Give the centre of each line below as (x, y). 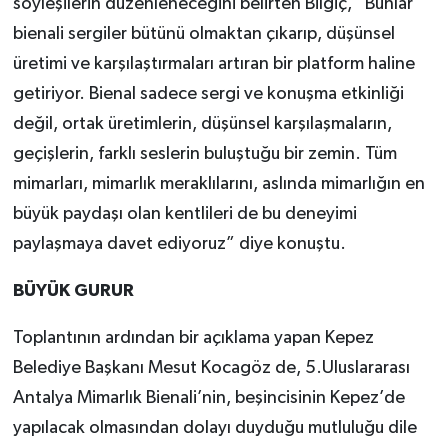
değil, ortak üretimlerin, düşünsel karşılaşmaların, (202, 124)
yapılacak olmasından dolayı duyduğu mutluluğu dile (214, 428)
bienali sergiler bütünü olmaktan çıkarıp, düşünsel (203, 34)
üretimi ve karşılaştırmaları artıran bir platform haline (213, 64)
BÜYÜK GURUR (73, 291)
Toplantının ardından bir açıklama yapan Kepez (193, 338)
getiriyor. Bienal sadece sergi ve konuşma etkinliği (208, 94)
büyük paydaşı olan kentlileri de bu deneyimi (184, 214)
